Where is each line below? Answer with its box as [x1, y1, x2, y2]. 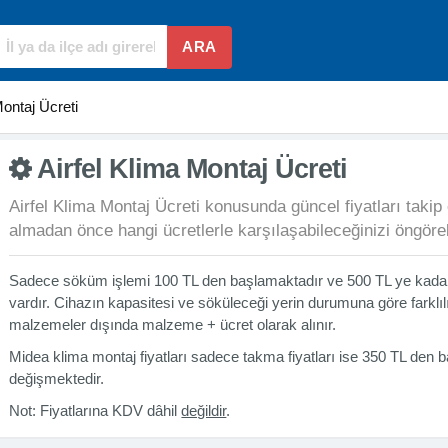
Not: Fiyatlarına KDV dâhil [9, 401, 182, 419]
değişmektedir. [9, 369, 105, 387]
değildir [181, 401, 227, 419]
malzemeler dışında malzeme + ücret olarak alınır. [9, 315, 337, 333]
